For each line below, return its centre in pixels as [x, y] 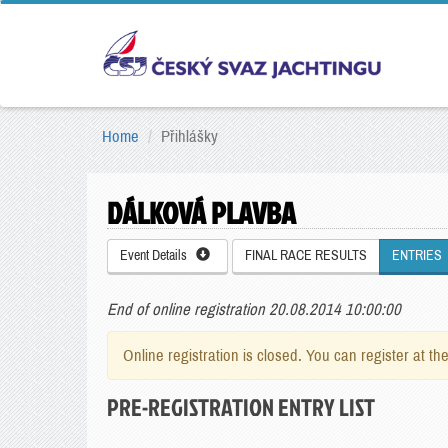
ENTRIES [417, 255]
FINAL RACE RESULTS [306, 255]
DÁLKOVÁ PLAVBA [201, 213]
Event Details [158, 255]
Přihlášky [189, 136]
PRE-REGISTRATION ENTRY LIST [241, 407]
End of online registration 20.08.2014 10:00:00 [254, 309]
